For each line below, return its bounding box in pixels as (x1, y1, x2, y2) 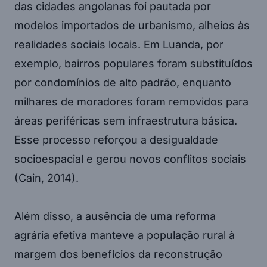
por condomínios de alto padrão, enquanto (14, 76, 231, 89)
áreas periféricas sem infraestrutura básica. (14, 114, 237, 128)
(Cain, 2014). (14, 172, 79, 185)
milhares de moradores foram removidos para (14, 95, 249, 108)
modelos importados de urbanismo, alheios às (14, 19, 250, 32)
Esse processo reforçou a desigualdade (14, 133, 218, 147)
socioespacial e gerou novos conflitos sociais (14, 153, 246, 166)
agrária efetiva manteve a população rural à (14, 229, 235, 242)
